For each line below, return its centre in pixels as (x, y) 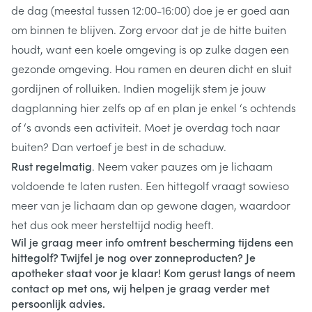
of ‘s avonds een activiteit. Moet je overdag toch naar (146, 127)
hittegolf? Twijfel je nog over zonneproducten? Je (133, 257)
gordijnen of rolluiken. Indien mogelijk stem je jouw (139, 88)
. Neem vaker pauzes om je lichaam (182, 166)
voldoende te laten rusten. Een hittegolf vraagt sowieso (150, 185)
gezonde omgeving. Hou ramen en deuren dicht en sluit (151, 68)
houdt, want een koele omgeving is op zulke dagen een (150, 49)
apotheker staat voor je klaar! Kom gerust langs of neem (153, 272)
